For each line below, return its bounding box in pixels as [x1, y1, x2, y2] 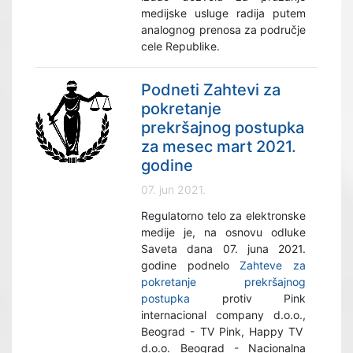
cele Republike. [141, 39, 221, 53]
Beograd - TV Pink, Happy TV [141, 325, 306, 338]
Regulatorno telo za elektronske [141, 209, 306, 222]
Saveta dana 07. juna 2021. [141, 242, 306, 255]
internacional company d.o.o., [141, 308, 306, 321]
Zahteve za [240, 258, 306, 272]
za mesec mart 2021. [141, 137, 297, 156]
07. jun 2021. [141, 183, 206, 196]
